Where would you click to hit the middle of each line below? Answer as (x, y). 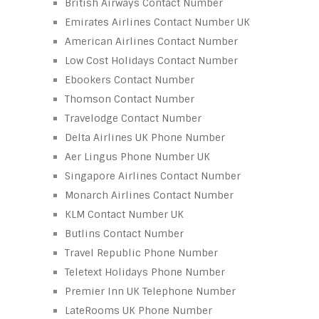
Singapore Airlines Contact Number (153, 176)
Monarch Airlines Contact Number (149, 195)
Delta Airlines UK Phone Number (145, 137)
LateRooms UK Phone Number (138, 310)
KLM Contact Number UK (124, 214)
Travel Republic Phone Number (141, 252)
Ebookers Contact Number (130, 79)
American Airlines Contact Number (151, 41)
